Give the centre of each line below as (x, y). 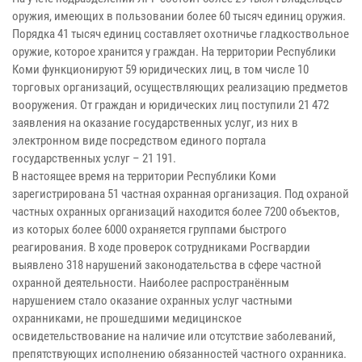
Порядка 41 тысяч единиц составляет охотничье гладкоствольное (181, 34)
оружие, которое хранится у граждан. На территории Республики (174, 51)
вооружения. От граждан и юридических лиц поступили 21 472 (170, 105)
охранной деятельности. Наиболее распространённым (151, 282)
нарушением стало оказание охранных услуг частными (152, 300)
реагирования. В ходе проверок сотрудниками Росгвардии (161, 247)
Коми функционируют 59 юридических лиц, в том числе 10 (160, 69)
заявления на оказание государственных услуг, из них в (155, 122)
